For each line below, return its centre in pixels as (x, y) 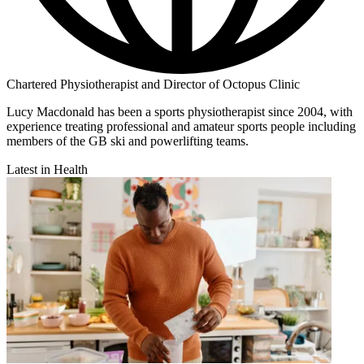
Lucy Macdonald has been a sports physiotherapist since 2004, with (180, 112)
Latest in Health (47, 170)
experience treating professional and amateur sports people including (181, 127)
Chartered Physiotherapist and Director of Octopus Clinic (153, 84)
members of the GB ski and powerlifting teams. (128, 141)
